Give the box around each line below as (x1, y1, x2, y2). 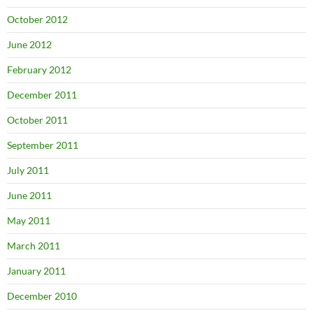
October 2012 (7, 13, 68, 26)
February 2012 (7, 64, 71, 76)
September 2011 (7, 139, 78, 152)
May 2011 (7, 214, 50, 227)
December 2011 (7, 89, 77, 101)
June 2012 (7, 38, 52, 51)
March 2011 (7, 240, 60, 252)
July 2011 (7, 164, 49, 177)
